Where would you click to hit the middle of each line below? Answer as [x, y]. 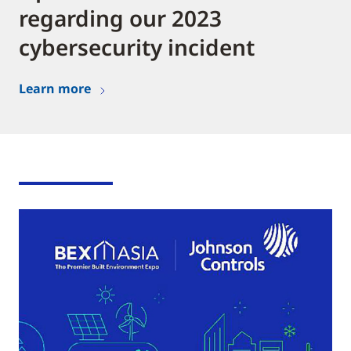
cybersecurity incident [137, 47]
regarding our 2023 [120, 18]
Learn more [55, 89]
